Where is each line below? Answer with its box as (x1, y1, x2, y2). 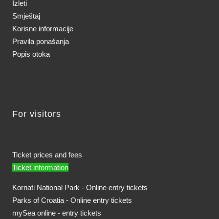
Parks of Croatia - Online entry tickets (12, 196, 132, 205)
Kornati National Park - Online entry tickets (12, 183, 148, 192)
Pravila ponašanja (12, 37, 69, 46)
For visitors (12, 109, 61, 119)
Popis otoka (12, 50, 50, 59)
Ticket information (12, 163, 68, 172)
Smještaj (12, 12, 40, 21)
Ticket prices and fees (12, 151, 82, 159)
